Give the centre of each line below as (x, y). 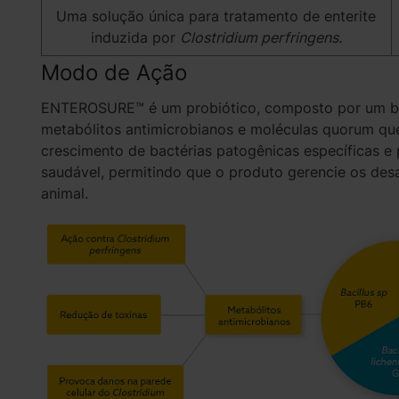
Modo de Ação (114, 72)
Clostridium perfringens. (261, 37)
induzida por (135, 37)
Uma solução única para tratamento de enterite (216, 16)
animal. (64, 193)
